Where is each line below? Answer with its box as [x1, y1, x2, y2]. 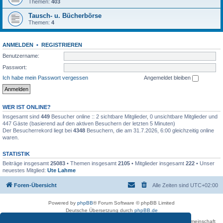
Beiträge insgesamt [2, 160, 50, 166]
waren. [2, 134, 19, 140]
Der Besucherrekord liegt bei [2, 127, 73, 133]
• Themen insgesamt [65, 160, 118, 166]
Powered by [48, 200, 77, 206]
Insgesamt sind [2, 113, 41, 119]
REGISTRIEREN [41, 42, 82, 48]
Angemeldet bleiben [144, 75, 192, 81]
